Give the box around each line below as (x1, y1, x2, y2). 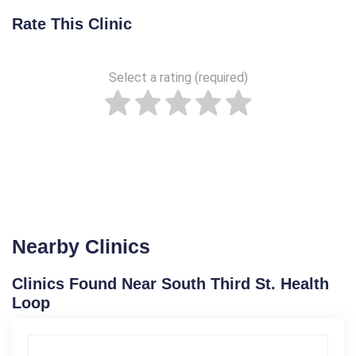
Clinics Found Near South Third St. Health (12, 274, 329, 292)
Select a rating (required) (108, 69, 248, 85)
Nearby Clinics (12, 234, 150, 257)
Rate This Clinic (12, 14, 132, 33)
